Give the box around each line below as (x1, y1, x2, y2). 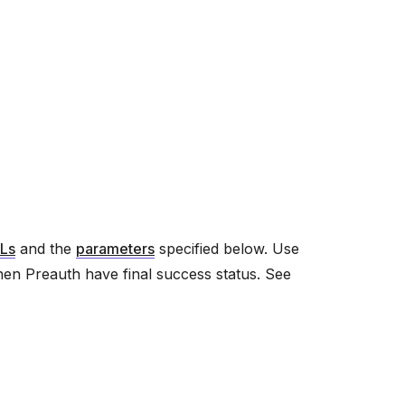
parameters (76, 239, 155, 258)
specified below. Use (155, 239, 299, 258)
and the (15, 239, 76, 258)
